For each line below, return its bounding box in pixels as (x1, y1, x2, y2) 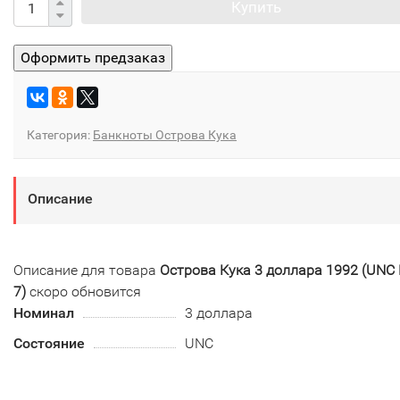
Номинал (13, 304, 74, 321)
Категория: (27, 127, 93, 142)
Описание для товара (13, 261, 160, 279)
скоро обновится (26, 282, 141, 300)
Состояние (13, 334, 85, 352)
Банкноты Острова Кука (93, 127, 237, 142)
